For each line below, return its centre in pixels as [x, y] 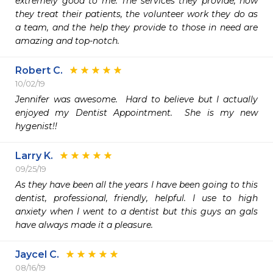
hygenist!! [36, 126]
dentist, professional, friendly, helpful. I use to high [136, 198]
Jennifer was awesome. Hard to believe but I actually [136, 99]
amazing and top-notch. [67, 41]
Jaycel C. [37, 254]
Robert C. [39, 70]
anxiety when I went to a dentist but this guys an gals [136, 211]
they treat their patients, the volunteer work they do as [136, 14]
